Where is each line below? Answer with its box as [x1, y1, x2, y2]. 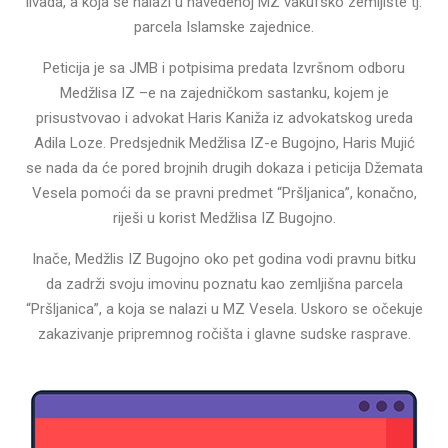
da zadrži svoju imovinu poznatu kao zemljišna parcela [45, 274, 403, 293]
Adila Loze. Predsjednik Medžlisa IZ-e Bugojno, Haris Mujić [33, 133, 415, 152]
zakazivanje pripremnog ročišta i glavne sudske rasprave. [37, 324, 411, 343]
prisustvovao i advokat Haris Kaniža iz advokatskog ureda [35, 108, 413, 127]
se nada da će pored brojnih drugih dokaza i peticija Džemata [25, 158, 423, 177]
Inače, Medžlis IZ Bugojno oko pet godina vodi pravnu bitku [32, 249, 416, 268]
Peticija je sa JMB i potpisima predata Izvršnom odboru [43, 58, 405, 77]
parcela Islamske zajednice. [134, 17, 314, 36]
